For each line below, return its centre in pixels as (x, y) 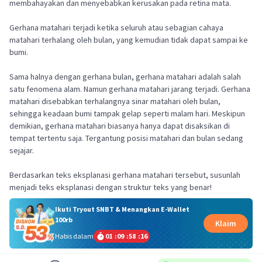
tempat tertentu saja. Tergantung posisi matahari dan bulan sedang (126, 138)
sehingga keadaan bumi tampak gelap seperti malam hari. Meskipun (127, 113)
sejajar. (22, 150)
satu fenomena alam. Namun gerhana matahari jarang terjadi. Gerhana (130, 89)
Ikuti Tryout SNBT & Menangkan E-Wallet (122, 209)
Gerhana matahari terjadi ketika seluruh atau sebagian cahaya (116, 27)
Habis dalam (74, 236)
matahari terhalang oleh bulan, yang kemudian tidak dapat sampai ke (129, 40)
